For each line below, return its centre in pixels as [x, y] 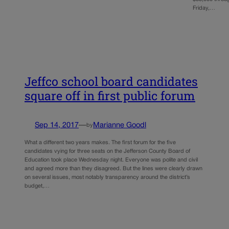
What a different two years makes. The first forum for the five [100, 143]
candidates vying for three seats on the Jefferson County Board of [107, 152]
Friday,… [204, 8]
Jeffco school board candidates [111, 81]
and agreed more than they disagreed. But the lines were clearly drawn [113, 169]
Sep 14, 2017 [57, 125]
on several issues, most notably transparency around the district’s [107, 178]
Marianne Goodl [120, 125]
